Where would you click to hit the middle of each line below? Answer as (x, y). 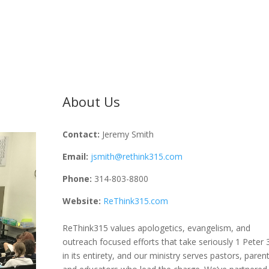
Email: (75, 157)
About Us (91, 102)
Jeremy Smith (128, 134)
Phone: (77, 179)
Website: (81, 201)
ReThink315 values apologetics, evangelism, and (156, 228)
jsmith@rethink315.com (136, 157)
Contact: (81, 134)
